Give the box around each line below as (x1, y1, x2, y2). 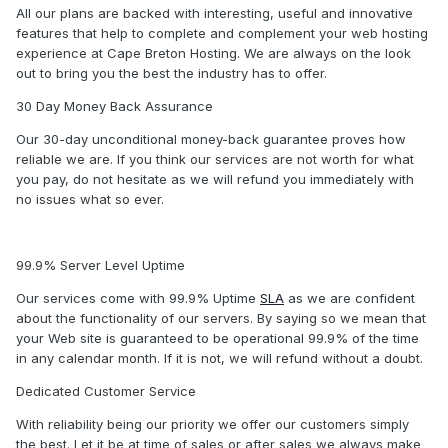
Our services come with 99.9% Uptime (16, 290, 260, 307)
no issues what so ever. (16, 191, 164, 208)
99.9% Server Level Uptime (16, 257, 185, 274)
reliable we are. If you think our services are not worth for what (16, 151, 414, 168)
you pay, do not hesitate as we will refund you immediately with (16, 171, 414, 188)
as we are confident (284, 290, 415, 307)
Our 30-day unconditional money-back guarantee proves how (16, 131, 406, 148)
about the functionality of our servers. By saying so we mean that (16, 310, 426, 327)
